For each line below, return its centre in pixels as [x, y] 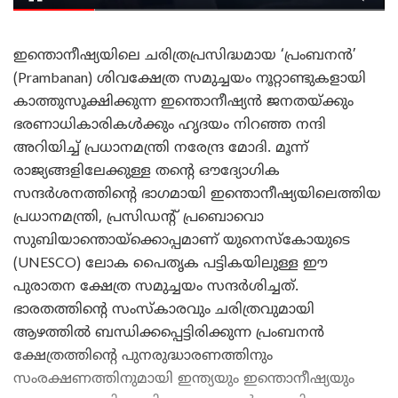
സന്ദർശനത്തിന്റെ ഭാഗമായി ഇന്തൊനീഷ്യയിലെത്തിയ [197, 194]
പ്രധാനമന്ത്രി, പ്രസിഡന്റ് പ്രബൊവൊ [139, 217]
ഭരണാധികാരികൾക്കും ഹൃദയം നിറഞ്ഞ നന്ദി [170, 125]
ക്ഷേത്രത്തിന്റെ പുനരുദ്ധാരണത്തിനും [143, 356]
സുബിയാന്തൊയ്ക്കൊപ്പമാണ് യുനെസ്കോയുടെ [182, 240]
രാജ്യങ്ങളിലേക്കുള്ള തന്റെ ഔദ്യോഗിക [147, 171]
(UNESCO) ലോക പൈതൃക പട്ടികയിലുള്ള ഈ [171, 263]
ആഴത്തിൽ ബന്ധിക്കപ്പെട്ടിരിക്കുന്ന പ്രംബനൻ [169, 333]
